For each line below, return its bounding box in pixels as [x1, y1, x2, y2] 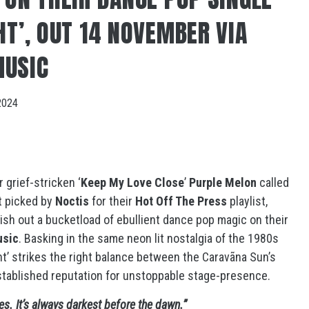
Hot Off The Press [132, 194, 227, 208]
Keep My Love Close [81, 175, 184, 190]
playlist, [227, 194, 268, 208]
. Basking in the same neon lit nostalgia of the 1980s [19, 231, 279, 246]
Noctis [55, 194, 92, 208]
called [257, 175, 289, 190]
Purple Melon [189, 175, 257, 190]
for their [92, 194, 132, 208]
